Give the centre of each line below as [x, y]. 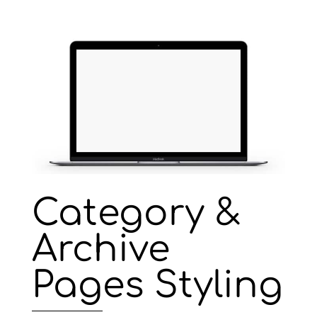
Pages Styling [157, 286]
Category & [136, 214]
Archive [100, 250]
